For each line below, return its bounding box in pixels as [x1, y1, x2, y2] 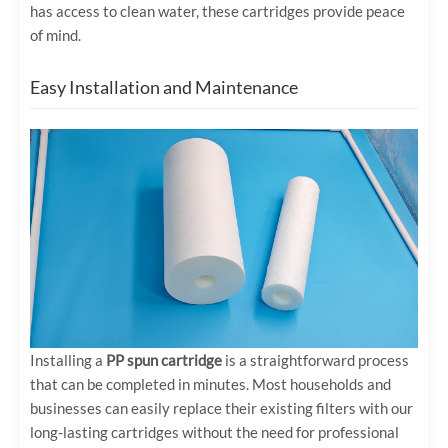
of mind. [30, 26, 81, 45]
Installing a [30, 350, 106, 369]
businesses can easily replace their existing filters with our [30, 398, 413, 417]
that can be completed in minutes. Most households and [30, 374, 391, 393]
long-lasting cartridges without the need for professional [30, 422, 399, 441]
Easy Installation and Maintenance [30, 76, 298, 99]
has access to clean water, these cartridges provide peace [30, 2, 405, 21]
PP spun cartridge [106, 350, 222, 369]
